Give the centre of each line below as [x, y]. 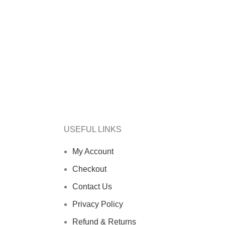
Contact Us [92, 187]
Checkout [89, 169]
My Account [93, 151]
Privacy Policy [98, 204]
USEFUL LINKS [93, 129]
